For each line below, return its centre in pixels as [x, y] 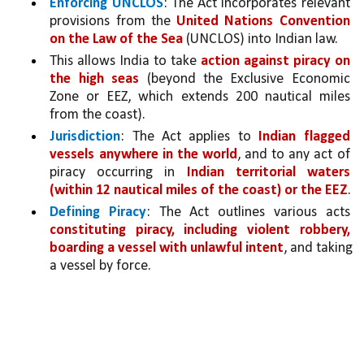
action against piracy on [275, 62]
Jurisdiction [85, 137]
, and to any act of [293, 155]
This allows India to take [125, 62]
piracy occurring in [118, 173]
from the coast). [98, 115]
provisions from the [113, 22]
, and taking [318, 249]
